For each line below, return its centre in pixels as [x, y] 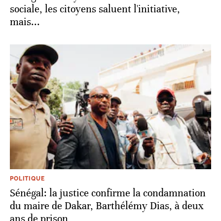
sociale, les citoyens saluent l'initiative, [95, 9]
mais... [25, 22]
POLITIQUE [27, 178]
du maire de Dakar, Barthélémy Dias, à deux [107, 206]
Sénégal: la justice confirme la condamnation [108, 193]
